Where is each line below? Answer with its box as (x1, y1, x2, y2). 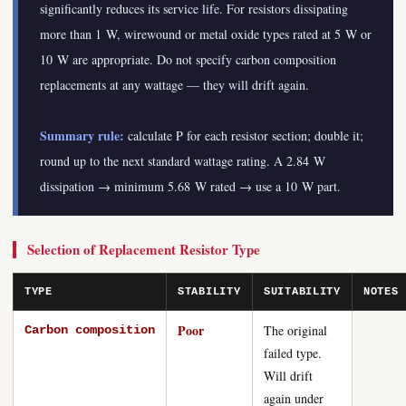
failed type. (264, 344, 322, 362)
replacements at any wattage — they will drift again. (40, 76, 309, 93)
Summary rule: (40, 126, 124, 145)
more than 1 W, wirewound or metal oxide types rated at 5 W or (40, 25, 372, 43)
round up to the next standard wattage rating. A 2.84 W (40, 152, 325, 169)
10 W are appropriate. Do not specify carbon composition (40, 51, 336, 68)
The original (264, 322, 327, 339)
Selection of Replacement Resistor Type (27, 239, 260, 259)
